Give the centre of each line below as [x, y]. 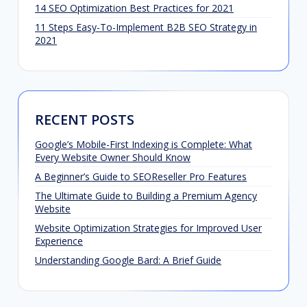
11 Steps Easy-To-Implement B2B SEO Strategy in [146, 27]
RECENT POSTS [85, 119]
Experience [59, 241]
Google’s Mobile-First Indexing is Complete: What [144, 144]
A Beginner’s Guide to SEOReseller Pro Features [141, 176]
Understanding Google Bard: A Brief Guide [128, 260]
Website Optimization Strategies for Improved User [148, 228]
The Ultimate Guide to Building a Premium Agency [146, 195]
